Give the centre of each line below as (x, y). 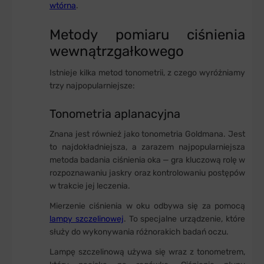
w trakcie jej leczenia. (90, 186)
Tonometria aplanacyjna (115, 113)
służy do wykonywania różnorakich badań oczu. (139, 232)
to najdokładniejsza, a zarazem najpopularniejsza (147, 147)
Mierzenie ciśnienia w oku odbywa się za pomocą (147, 206)
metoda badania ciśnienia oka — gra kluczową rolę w (147, 160)
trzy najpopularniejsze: (92, 85)
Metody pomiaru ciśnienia (147, 34)
